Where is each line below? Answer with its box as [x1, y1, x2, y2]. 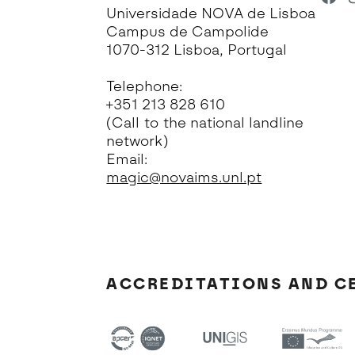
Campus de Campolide [106, 23, 269, 40]
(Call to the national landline [106, 114, 304, 132]
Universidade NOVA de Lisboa [106, 5, 316, 22]
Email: [106, 151, 148, 168]
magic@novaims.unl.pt [106, 169, 262, 186]
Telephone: [106, 78, 183, 95]
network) [106, 132, 169, 150]
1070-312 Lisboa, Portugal [106, 41, 288, 59]
